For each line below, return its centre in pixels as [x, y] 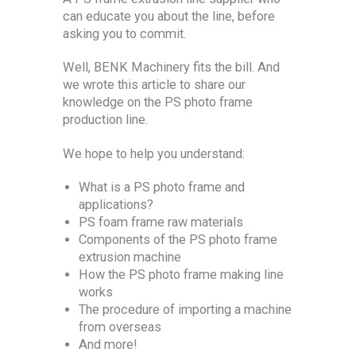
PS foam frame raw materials [161, 222]
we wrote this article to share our [154, 85]
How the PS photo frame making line [181, 275]
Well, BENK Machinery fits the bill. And [171, 68]
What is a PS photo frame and [162, 188]
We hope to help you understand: [154, 153]
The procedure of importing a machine [185, 310]
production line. [105, 120]
